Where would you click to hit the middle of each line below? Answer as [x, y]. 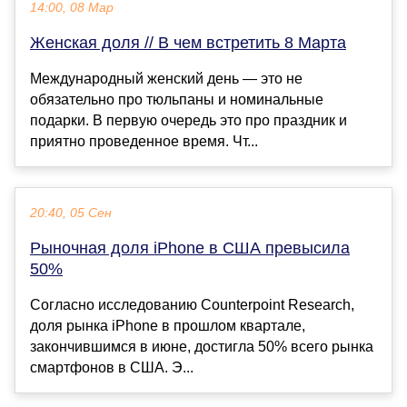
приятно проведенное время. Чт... [144, 142]
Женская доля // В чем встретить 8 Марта [188, 43]
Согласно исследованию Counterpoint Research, [192, 305]
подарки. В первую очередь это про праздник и [189, 121]
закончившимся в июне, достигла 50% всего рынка [202, 347]
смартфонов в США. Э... [112, 368]
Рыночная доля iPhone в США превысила [190, 248]
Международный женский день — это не [166, 79]
